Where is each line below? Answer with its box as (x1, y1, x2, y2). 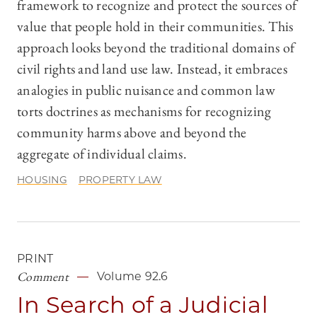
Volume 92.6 (96, 270, 168, 284)
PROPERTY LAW (78, 173, 162, 187)
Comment (17, 268, 69, 285)
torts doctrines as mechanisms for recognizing (17, 102, 272, 121)
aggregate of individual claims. (17, 144, 187, 163)
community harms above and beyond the (17, 123, 246, 142)
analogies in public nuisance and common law (17, 81, 275, 100)
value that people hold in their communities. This (17, 17, 294, 36)
